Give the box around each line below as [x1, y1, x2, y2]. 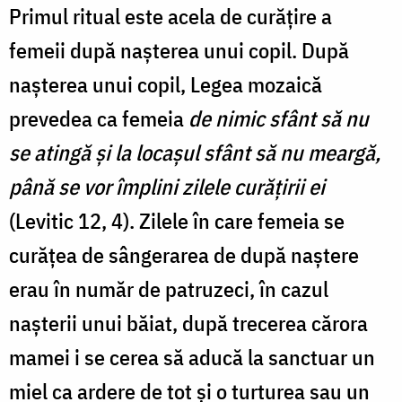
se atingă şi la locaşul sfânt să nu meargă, [9, 137, 380, 167]
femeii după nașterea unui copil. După [9, 35, 349, 65]
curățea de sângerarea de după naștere [9, 240, 359, 269]
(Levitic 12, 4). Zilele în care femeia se [9, 205, 345, 235]
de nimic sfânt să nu [188, 103, 369, 133]
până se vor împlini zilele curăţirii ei [9, 171, 325, 201]
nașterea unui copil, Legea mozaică [9, 69, 322, 99]
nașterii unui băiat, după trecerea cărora [9, 308, 368, 337]
